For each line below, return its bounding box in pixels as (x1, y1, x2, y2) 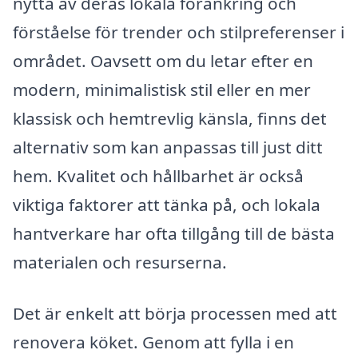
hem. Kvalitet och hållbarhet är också (13, 164, 304, 187)
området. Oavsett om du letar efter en (13, 49, 313, 72)
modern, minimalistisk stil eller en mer (13, 78, 311, 101)
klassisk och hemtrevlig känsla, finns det (13, 106, 327, 129)
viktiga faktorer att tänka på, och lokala (13, 193, 320, 216)
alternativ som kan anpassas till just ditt (13, 135, 323, 158)
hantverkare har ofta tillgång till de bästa (13, 221, 335, 245)
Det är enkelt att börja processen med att (13, 301, 337, 324)
